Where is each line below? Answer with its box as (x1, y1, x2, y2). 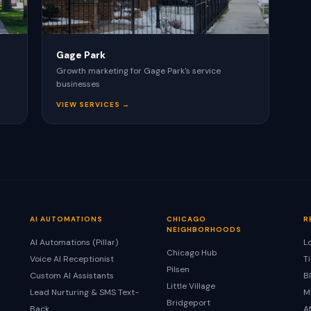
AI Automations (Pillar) (29, 237, 118, 248)
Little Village (166, 280, 215, 292)
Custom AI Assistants (29, 270, 114, 281)
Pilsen (166, 264, 190, 275)
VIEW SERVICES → (56, 100, 130, 109)
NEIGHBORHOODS (166, 225, 242, 234)
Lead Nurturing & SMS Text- (29, 287, 139, 298)
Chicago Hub (166, 247, 217, 258)
